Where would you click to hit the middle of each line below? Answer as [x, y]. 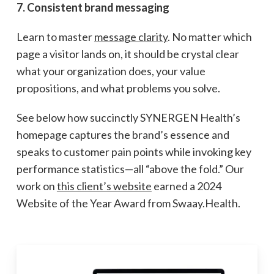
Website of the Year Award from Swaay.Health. [128, 203]
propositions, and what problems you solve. [118, 88]
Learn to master [55, 36]
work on [36, 186]
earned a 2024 [186, 186]
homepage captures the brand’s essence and [123, 134]
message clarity [131, 36]
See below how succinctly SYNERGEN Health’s [128, 117]
